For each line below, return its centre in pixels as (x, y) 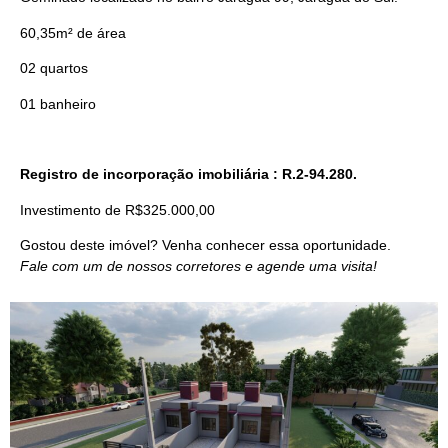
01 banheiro (58, 103)
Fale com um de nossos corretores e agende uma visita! (198, 266)
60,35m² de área (73, 32)
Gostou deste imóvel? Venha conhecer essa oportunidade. (205, 245)
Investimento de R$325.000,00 (117, 209)
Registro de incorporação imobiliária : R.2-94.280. (192, 174)
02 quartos (54, 68)
